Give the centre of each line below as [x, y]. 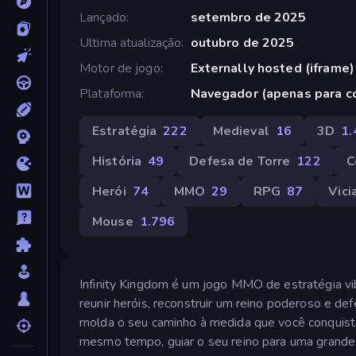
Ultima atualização [131, 43]
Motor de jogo [120, 68]
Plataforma [111, 93]
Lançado [103, 17]
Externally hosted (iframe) [272, 68]
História [117, 161]
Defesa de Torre [240, 161]
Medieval [241, 131]
